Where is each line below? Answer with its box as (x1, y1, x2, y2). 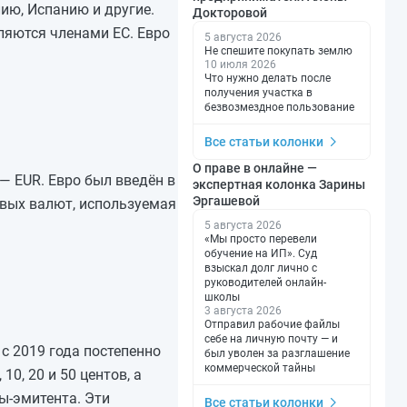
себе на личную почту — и (204, 332, 338, 345)
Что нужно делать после (204, 71, 331, 84)
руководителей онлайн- (204, 275, 326, 289)
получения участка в (204, 85, 313, 99)
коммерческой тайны (204, 361, 315, 374)
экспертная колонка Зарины (193, 176, 365, 192)
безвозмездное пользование (204, 100, 354, 114)
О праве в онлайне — (193, 160, 317, 175)
